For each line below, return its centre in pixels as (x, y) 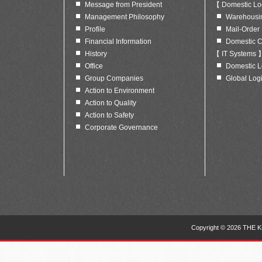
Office (94, 66)
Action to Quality (110, 103)
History (96, 54)
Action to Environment (119, 91)
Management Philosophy (124, 17)
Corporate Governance (121, 127)
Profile (95, 29)
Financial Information (118, 42)
